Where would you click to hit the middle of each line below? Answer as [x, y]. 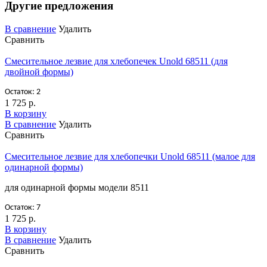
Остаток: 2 [23, 92]
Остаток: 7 [23, 207]
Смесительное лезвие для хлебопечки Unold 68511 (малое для [130, 156]
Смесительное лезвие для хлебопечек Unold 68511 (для [116, 61]
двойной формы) [39, 72]
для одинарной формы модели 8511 [77, 187]
